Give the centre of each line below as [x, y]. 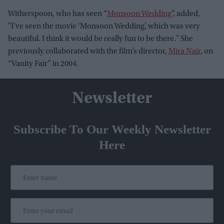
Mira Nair [184, 52]
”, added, [186, 14]
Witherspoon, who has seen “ [57, 14]
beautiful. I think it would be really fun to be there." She [100, 39]
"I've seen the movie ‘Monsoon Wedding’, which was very [104, 27]
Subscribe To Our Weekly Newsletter [112, 129]
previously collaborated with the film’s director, [88, 52]
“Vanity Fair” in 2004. [43, 64]
